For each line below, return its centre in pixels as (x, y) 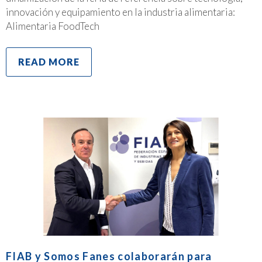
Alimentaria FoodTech (53, 26)
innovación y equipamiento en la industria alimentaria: (120, 12)
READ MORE (49, 62)
